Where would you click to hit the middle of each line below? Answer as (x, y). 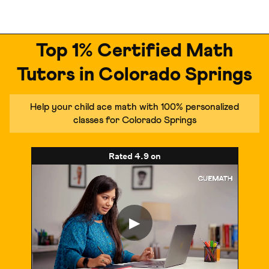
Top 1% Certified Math (134, 51)
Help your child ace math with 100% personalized (134, 107)
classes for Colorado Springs (134, 120)
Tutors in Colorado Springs (134, 75)
